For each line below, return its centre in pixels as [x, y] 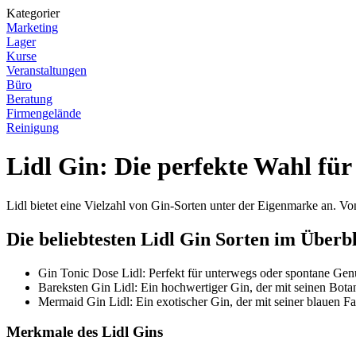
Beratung [29, 99]
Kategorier [33, 13]
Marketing [32, 27]
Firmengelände [44, 113]
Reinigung [33, 128]
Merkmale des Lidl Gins [85, 332]
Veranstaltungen [46, 70]
